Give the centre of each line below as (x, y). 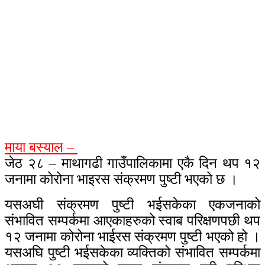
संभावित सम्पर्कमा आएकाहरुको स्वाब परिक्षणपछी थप (132, 220)
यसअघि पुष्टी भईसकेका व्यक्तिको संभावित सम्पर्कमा (132, 252)
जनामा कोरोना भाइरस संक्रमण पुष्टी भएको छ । (121, 179)
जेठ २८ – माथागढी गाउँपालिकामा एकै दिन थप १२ (132, 163)
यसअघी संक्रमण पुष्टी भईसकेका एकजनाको (132, 204)
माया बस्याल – (41, 147)
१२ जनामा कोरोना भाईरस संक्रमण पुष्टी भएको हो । (132, 236)
